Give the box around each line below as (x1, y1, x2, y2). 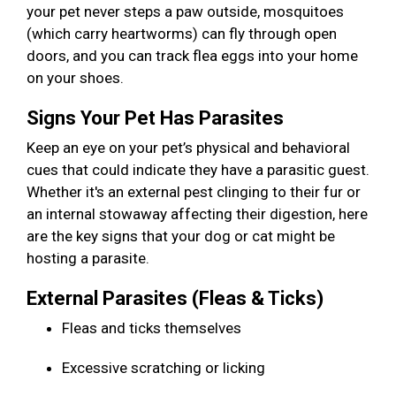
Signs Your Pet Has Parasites (27, 107, 288, 130)
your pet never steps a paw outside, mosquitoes (27, 3, 344, 21)
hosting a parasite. (27, 249, 153, 268)
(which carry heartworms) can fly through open (27, 25, 337, 43)
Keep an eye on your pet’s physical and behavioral (27, 139, 350, 157)
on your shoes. (27, 69, 127, 88)
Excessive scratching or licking (62, 359, 269, 377)
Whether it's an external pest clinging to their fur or (27, 183, 361, 202)
